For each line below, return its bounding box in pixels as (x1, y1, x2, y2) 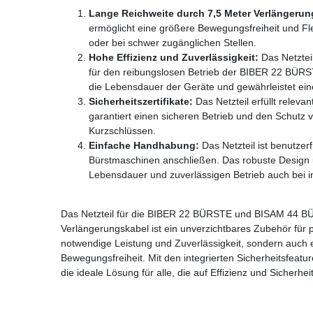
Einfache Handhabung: (89, 139, 199, 151)
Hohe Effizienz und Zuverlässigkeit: (89, 51, 259, 63)
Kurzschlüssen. (89, 124, 156, 136)
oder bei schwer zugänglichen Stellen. (89, 36, 256, 48)
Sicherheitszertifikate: (89, 95, 193, 107)
